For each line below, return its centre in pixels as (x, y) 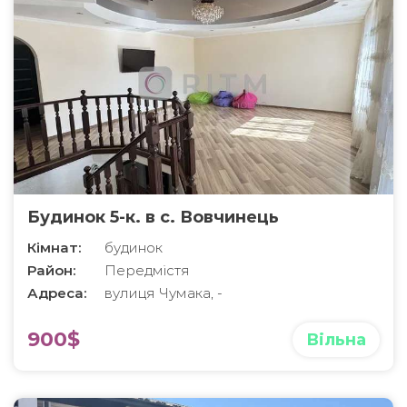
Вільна (336, 339)
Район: (51, 270)
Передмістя (147, 270)
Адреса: (57, 293)
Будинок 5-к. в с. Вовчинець (153, 217)
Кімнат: (54, 247)
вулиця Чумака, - (164, 293)
